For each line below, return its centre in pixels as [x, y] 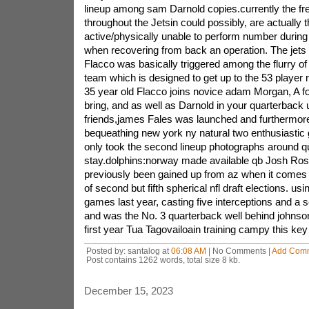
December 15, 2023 [128, 291]
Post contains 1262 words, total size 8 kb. [163, 260]
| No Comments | [239, 251]
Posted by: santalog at [128, 251]
